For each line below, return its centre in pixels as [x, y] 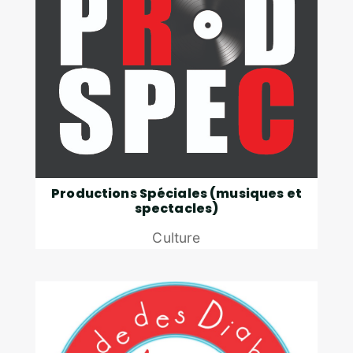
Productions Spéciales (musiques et [176, 194]
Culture [176, 237]
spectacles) [176, 209]
